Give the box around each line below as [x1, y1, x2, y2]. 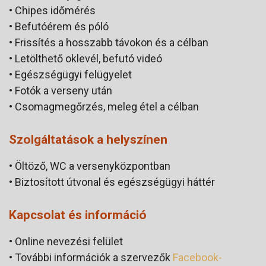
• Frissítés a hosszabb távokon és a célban [9, 36, 208, 49]
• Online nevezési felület [9, 235, 123, 248]
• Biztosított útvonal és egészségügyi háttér [9, 175, 215, 188]
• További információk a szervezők [9, 251, 173, 264]
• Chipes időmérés [9, 4, 96, 17]
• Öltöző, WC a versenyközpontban [9, 159, 170, 172]
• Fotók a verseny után [9, 84, 112, 97]
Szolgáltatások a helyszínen [9, 132, 167, 147]
